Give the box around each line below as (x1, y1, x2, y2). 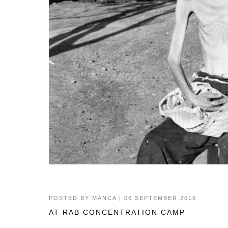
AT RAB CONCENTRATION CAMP (48, 208, 185, 216)
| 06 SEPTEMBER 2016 (116, 194, 196, 201)
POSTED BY (48, 194, 92, 201)
